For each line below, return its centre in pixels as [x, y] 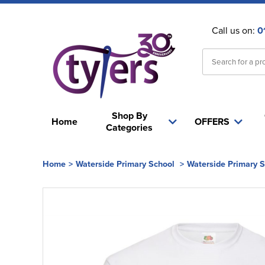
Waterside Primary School [125, 164]
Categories [130, 127]
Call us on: [234, 30]
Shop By [129, 116]
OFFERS [212, 122]
